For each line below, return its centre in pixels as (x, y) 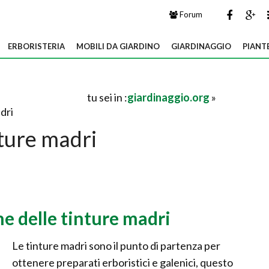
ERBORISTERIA (36, 46)
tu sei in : (107, 97)
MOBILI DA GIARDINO (118, 46)
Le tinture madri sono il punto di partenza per (116, 246)
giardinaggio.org (168, 97)
